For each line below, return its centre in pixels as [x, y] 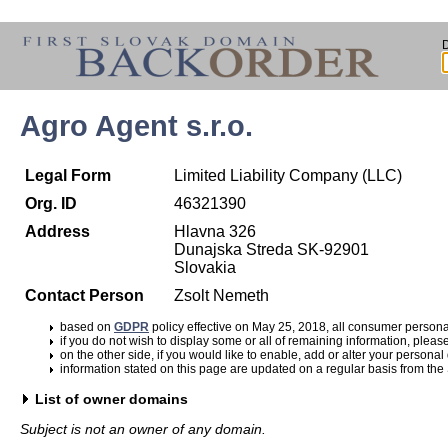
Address [57, 232]
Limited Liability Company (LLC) [288, 176]
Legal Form [68, 176]
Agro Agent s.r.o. [136, 126]
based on [87, 327]
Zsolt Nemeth [221, 296]
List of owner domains [111, 398]
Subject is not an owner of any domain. [143, 429]
